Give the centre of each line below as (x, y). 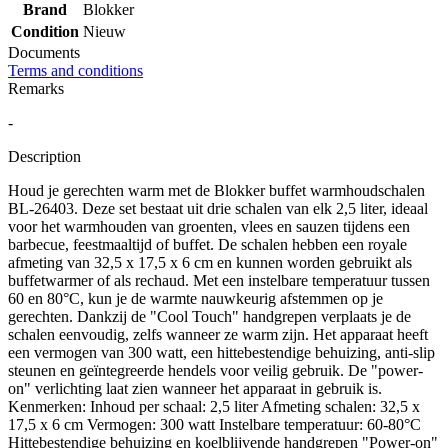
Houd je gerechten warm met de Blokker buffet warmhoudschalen (216, 190)
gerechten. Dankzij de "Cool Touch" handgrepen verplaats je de (209, 316)
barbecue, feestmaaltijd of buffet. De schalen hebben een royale (207, 244)
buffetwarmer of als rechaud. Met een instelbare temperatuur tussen (219, 280)
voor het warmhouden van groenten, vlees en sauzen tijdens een (209, 226)
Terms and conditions (75, 70)
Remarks (36, 88)
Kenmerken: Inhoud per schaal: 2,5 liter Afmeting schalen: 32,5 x (214, 406)
